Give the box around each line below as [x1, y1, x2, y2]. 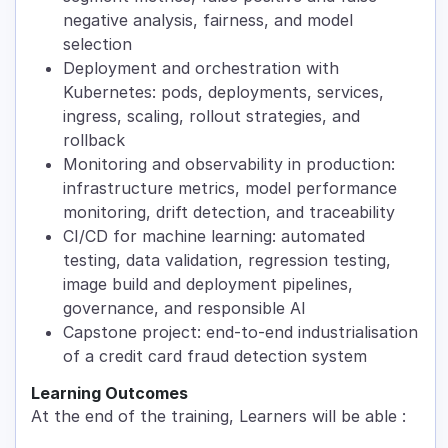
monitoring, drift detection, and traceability [63, 202, 395, 223]
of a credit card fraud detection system [63, 346, 367, 367]
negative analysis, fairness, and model [63, 10, 353, 31]
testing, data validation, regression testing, [63, 250, 391, 271]
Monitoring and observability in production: [63, 154, 395, 175]
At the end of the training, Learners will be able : [31, 406, 406, 427]
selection [63, 34, 132, 55]
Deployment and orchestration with [63, 58, 339, 79]
